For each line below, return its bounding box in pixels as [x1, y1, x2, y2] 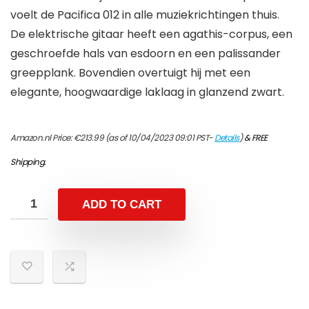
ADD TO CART [82, 198, 161, 212]
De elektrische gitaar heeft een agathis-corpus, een [10, 26, 292, 43]
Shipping [10, 156, 44, 168]
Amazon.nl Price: [10, 132, 74, 144]
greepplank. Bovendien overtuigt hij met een [10, 65, 250, 81]
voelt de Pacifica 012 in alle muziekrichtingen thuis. [10, 7, 279, 23]
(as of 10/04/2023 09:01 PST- [103, 132, 215, 144]
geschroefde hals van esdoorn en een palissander [10, 46, 281, 62]
